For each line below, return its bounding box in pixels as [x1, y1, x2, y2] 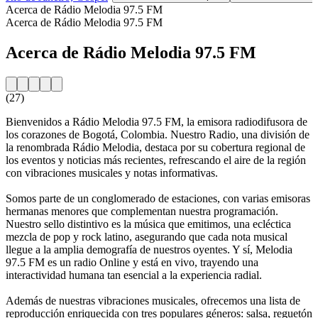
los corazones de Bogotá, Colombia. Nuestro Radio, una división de [6, 128, 309, 141]
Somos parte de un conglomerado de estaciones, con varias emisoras [6, 192, 310, 204]
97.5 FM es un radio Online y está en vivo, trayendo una [6, 256, 258, 268]
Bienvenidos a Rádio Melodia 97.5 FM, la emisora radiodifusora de [6, 115, 307, 128]
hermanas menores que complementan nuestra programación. [6, 204, 278, 217]
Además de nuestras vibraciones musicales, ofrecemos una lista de [6, 294, 300, 307]
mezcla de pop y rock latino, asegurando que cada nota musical [6, 230, 287, 243]
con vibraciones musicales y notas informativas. [6, 166, 218, 179]
